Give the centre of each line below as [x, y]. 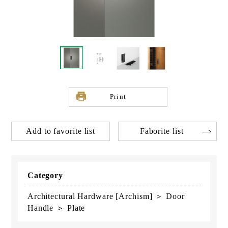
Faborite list [162, 131]
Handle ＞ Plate [56, 208]
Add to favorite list [61, 131]
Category [45, 175]
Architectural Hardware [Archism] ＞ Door [106, 196]
